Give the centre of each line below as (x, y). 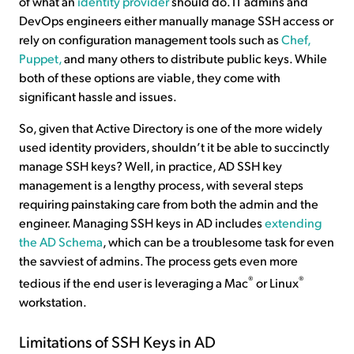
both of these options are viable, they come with (150, 77)
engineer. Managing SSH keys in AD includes (142, 222)
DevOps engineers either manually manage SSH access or (176, 20)
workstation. (53, 302)
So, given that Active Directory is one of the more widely (171, 127)
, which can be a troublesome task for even (218, 241)
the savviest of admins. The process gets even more (158, 260)
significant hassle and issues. (98, 96)
